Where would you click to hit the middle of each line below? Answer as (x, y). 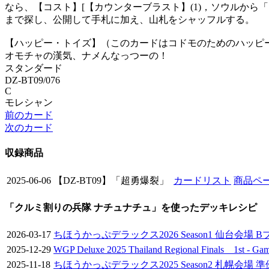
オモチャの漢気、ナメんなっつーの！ (86, 56)
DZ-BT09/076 (32, 80)
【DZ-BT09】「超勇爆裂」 (111, 180)
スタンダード (34, 68)
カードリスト (202, 180)
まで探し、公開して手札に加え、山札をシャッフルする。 (130, 20)
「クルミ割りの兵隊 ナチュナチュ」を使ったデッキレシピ (131, 207)
